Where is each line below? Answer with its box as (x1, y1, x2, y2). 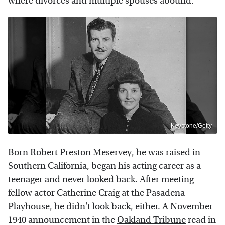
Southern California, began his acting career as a (8, 161, 201, 172)
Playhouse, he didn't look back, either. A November (8, 201, 213, 212)
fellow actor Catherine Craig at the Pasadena (8, 188, 185, 199)
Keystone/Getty (171, 122, 212, 130)
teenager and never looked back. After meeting (8, 174, 194, 185)
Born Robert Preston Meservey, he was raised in (8, 147, 200, 158)
